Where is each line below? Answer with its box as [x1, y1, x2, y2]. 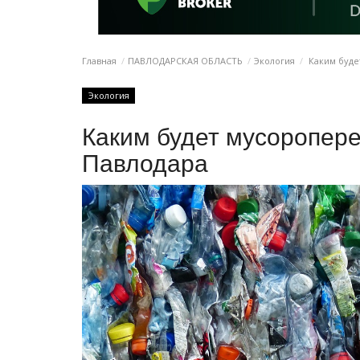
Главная [82, 55, 117, 67]
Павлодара [82, 149, 208, 177]
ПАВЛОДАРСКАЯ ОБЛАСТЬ [128, 55, 243, 67]
